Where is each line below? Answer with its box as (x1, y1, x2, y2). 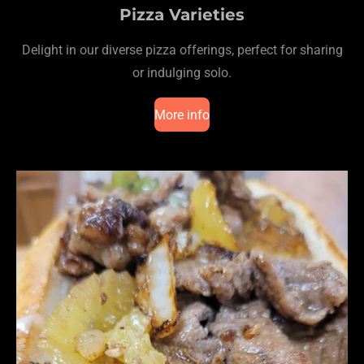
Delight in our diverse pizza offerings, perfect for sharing (21, 42, 343, 58)
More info (154, 106, 210, 123)
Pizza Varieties (119, 4, 245, 24)
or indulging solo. (132, 65, 232, 80)
